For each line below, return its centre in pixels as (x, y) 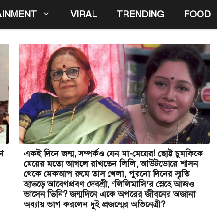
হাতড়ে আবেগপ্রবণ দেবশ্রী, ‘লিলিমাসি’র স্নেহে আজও (109, 184)
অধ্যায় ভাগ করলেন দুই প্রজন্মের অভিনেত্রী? (94, 205)
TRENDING (140, 14)
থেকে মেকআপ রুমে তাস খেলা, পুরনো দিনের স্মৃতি (107, 174)
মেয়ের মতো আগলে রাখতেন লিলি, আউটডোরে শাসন (111, 164)
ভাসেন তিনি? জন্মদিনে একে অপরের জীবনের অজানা (110, 194)
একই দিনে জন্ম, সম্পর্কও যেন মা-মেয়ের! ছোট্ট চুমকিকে (113, 154)
